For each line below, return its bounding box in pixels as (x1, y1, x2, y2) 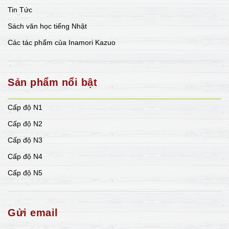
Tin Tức (8, 6, 32, 14)
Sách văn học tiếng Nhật (8, 22, 87, 31)
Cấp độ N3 (8, 136, 42, 145)
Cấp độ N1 (8, 103, 42, 112)
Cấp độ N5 (8, 169, 42, 177)
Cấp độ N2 (8, 120, 42, 128)
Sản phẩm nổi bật (8, 77, 97, 88)
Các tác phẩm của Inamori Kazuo (8, 38, 116, 47)
